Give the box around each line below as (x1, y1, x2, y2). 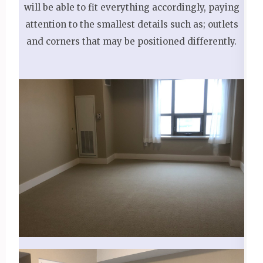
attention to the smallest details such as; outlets (25, 19, 238, 31)
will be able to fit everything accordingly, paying (23, 2, 240, 14)
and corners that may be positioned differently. (26, 36, 237, 48)
